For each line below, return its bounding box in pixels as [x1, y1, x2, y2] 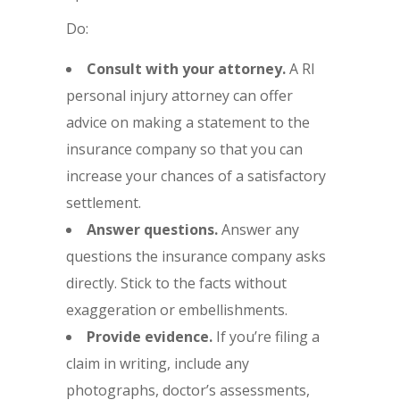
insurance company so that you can [66, 138, 303, 159]
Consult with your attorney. [87, 58, 289, 79]
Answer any [221, 219, 299, 239]
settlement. [66, 192, 141, 212]
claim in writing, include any [66, 353, 249, 373]
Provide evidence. [87, 326, 216, 346]
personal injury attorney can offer [66, 85, 293, 105]
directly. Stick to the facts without [66, 272, 287, 293]
